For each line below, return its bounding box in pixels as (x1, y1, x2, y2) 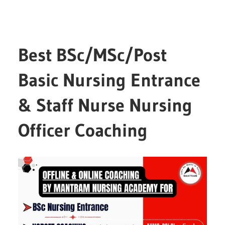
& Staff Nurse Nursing (18, 93, 193, 117)
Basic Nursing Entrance (18, 68, 201, 91)
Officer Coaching (18, 119, 148, 142)
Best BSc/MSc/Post (18, 43, 167, 66)
